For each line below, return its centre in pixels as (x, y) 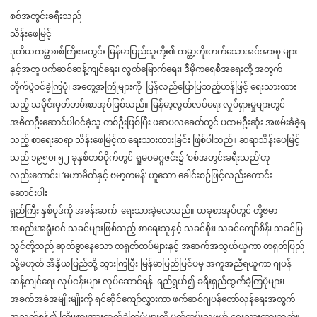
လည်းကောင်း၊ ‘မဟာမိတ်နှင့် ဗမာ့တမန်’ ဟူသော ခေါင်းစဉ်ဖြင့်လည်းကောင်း (141, 175)
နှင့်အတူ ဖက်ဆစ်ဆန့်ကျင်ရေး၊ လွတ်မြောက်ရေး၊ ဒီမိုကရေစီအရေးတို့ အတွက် (146, 69)
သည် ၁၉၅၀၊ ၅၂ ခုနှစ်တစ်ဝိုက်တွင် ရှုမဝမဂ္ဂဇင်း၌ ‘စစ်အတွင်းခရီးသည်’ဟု (140, 157)
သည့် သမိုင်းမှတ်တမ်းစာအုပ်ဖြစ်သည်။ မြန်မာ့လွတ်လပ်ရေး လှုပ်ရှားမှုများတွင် (148, 104)
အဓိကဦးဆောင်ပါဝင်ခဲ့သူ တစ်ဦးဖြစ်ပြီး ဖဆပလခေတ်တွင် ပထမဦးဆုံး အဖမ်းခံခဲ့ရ (158, 122)
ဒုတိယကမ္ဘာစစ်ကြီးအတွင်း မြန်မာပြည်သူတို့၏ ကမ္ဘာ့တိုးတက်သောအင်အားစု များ (154, 51)
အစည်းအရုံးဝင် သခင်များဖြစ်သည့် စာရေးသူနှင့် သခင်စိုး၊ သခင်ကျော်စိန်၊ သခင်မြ (156, 228)
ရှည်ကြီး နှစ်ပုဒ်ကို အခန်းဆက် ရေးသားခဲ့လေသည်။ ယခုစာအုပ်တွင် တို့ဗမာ (144, 210)
